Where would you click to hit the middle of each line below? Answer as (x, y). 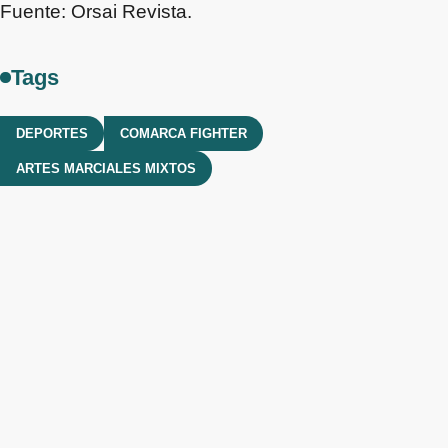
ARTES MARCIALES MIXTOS (106, 168)
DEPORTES (52, 133)
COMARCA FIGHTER (183, 133)
